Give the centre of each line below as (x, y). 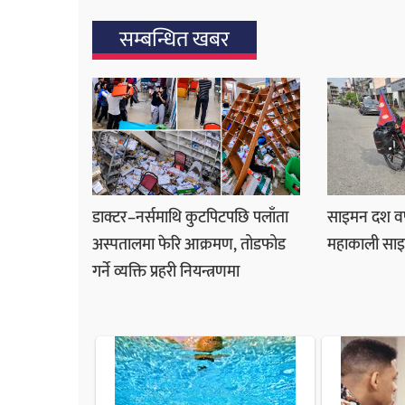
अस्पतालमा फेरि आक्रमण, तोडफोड (189, 245)
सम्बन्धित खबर (174, 40)
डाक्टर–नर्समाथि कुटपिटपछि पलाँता (190, 217)
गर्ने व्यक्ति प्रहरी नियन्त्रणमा (166, 272)
